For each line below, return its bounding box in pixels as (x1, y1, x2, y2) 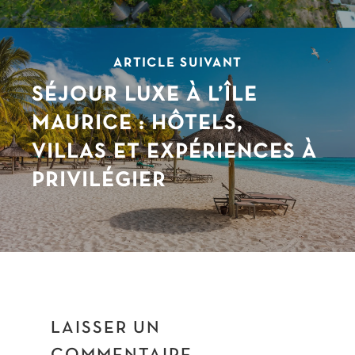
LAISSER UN (51, 321, 161, 337)
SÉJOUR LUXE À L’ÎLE (31, 86, 258, 105)
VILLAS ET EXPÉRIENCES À (31, 143, 317, 162)
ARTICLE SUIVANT (113, 58, 242, 70)
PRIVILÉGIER (31, 172, 166, 191)
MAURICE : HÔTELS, (31, 115, 243, 134)
